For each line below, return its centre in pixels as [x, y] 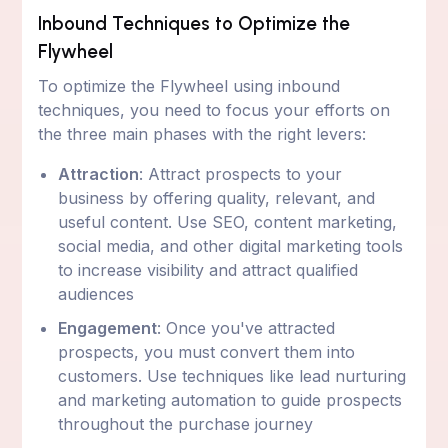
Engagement [108, 327]
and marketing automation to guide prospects [230, 399]
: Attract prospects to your [241, 173]
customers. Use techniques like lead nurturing [232, 375]
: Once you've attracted [246, 327]
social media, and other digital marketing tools [231, 245]
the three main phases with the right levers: [202, 133]
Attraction [99, 173]
